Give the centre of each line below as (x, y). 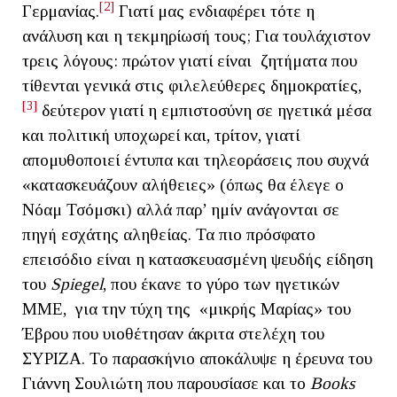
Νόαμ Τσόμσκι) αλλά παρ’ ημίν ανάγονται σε (181, 209)
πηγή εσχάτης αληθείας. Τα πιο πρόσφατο (169, 234)
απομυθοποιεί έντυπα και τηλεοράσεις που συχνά (195, 160)
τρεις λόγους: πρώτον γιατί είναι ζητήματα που (190, 60)
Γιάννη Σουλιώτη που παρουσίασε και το (166, 383)
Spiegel (77, 284)
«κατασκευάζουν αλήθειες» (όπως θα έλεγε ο (183, 184)
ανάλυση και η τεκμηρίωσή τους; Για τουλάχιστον (196, 35)
